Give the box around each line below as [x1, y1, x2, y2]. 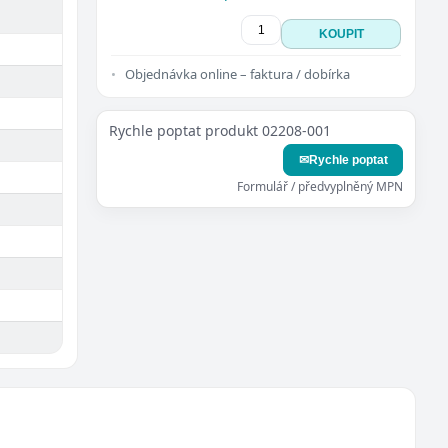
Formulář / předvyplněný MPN [237, 178, 403, 195]
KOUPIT [318, 27, 364, 41]
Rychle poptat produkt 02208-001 [109, 121, 331, 140]
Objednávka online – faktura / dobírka [125, 65, 350, 83]
